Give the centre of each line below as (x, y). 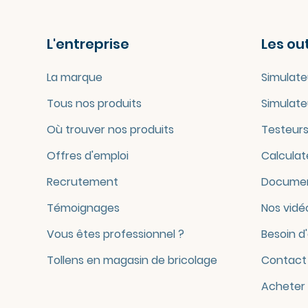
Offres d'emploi (87, 156)
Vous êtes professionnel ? (115, 234)
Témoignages (83, 208)
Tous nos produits (94, 103)
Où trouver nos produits (110, 130)
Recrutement (82, 182)
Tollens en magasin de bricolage (132, 260)
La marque (74, 77)
